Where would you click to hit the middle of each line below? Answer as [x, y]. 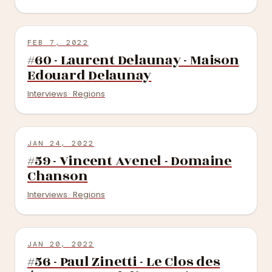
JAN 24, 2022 [61, 143]
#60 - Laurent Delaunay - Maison [133, 60]
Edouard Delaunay [90, 75]
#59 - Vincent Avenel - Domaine [130, 161]
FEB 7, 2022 [58, 42]
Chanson [58, 176]
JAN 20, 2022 [61, 244]
